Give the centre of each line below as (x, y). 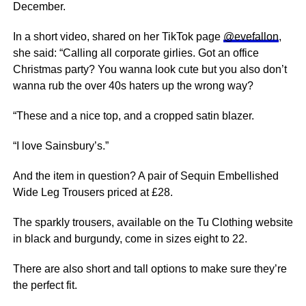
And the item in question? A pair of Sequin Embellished (145, 176)
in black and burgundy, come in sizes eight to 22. (130, 239)
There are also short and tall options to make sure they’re (150, 269)
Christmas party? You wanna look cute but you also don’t (150, 69)
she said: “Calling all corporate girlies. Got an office (136, 53)
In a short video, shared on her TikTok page (118, 37)
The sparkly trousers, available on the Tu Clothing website (153, 222)
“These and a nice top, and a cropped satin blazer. (133, 116)
